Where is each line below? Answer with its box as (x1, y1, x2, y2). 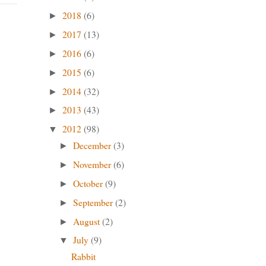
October (73, 176, 106, 189)
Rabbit (71, 250, 96, 263)
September (73, 195, 116, 208)
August (73, 214, 103, 227)
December (73, 139, 114, 152)
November (73, 158, 114, 171)
